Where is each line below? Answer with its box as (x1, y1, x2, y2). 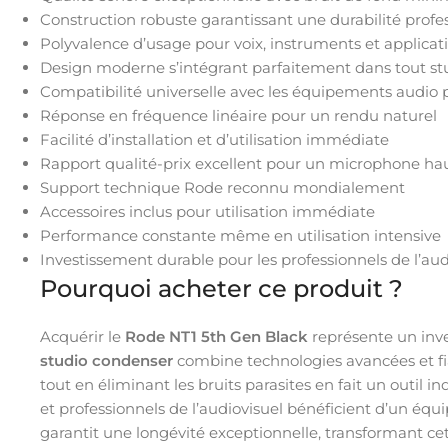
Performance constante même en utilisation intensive (40, 225, 441, 245)
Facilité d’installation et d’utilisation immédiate (40, 129, 389, 149)
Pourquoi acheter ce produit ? (40, 273, 403, 303)
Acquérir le (40, 326, 125, 346)
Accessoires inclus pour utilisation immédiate (40, 201, 375, 221)
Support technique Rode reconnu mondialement (40, 177, 405, 197)
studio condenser (40, 350, 173, 370)
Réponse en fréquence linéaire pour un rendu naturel (40, 105, 437, 125)
